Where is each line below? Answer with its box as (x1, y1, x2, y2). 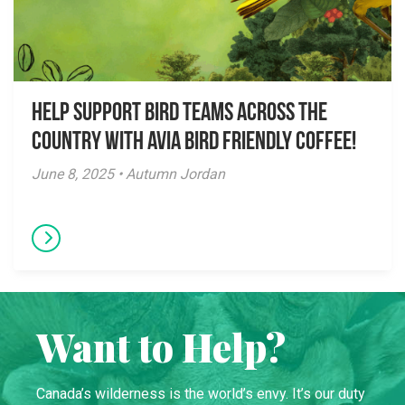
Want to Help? (36, 322, 286, 372)
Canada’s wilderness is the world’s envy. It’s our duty (36, 385, 365, 402)
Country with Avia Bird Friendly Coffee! (32, 130, 356, 155)
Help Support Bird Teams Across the (32, 101, 327, 127)
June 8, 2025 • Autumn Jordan (32, 165, 225, 183)
